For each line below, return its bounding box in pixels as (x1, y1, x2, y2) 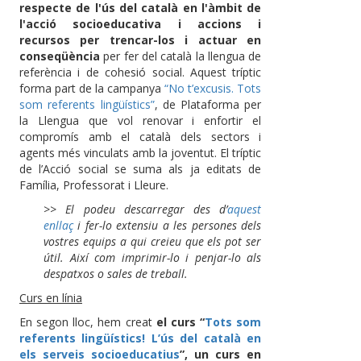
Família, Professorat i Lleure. (19, 176, 168, 193)
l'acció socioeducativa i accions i (19, 15, 262, 31)
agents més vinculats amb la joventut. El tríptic (19, 144, 262, 160)
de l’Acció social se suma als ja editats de (19, 160, 262, 176)
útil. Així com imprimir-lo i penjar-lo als (44, 249, 262, 265)
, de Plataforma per (154, 96, 262, 112)
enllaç (44, 217, 73, 233)
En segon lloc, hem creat (19, 313, 156, 330)
